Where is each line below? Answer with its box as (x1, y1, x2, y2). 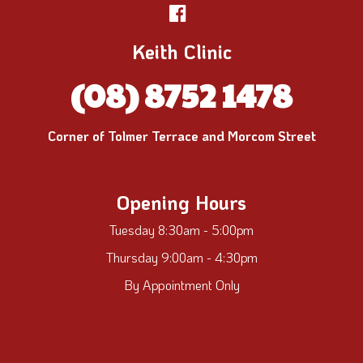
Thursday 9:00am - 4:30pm (105, 248, 258, 266)
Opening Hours (117, 189, 246, 215)
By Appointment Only (123, 275, 240, 293)
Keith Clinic (131, 38, 232, 64)
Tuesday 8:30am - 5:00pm (109, 220, 254, 238)
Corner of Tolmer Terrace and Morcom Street (47, 126, 316, 144)
